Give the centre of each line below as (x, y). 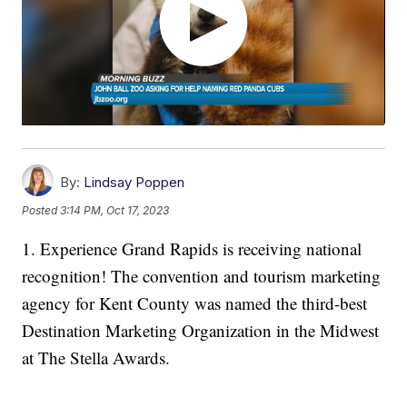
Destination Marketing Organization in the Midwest (201, 331)
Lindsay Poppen (134, 183)
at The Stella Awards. (96, 358)
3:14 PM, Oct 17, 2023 (115, 211)
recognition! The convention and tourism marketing (202, 276)
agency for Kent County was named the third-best (195, 303)
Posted (41, 211)
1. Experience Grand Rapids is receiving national (192, 249)
